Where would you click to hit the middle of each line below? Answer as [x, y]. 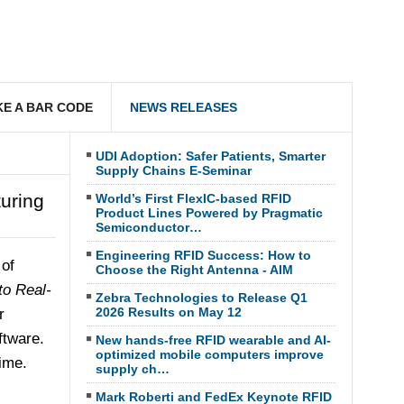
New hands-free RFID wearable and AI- [213, 340]
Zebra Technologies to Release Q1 [201, 298]
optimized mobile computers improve [209, 354]
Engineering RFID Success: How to [203, 255]
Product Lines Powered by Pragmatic [209, 213]
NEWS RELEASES [184, 107]
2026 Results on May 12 [168, 312]
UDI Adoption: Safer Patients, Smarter [210, 156]
